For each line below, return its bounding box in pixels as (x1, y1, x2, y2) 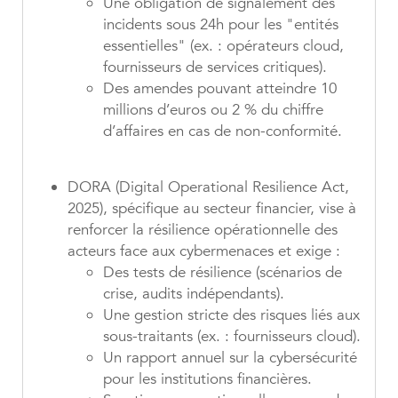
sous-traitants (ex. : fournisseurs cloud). (103, 326, 361, 347)
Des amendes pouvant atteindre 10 (103, 78, 337, 99)
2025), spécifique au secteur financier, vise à (68, 198, 356, 219)
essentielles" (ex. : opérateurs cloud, (103, 36, 344, 57)
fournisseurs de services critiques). (103, 57, 327, 78)
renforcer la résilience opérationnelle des (68, 219, 338, 241)
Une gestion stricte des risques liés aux (103, 305, 360, 326)
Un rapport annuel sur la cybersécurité (103, 347, 357, 369)
